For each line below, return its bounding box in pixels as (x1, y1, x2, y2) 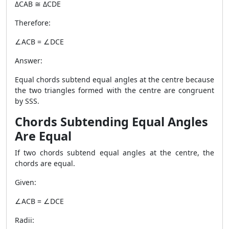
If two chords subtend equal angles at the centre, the (15, 148, 214, 157)
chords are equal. (15, 158, 75, 168)
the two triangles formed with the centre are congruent (15, 85, 214, 95)
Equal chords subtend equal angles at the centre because (15, 75, 214, 84)
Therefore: (15, 18, 51, 28)
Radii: (15, 215, 34, 225)
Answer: (15, 56, 42, 65)
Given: (15, 177, 36, 187)
